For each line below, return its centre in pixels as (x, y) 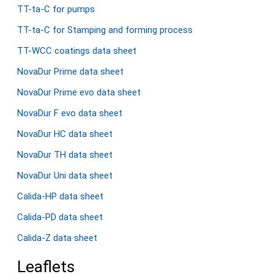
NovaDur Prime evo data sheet (79, 92)
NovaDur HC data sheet (65, 134)
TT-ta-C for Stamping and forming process (105, 30)
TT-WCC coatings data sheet (77, 51)
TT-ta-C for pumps (56, 9)
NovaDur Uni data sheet (65, 176)
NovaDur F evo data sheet (70, 113)
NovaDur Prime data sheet (70, 72)
